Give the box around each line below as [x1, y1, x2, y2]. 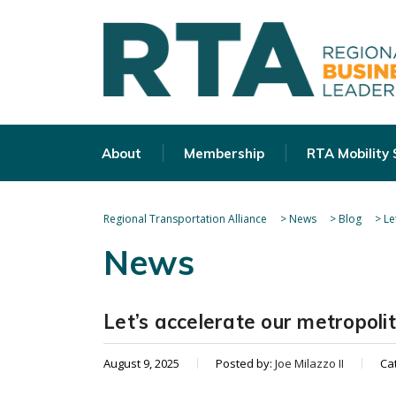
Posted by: [216, 355, 275, 371]
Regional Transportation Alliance [103, 211, 267, 226]
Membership [184, 145, 264, 162]
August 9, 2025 [103, 355, 179, 371]
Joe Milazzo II [275, 355, 344, 371]
